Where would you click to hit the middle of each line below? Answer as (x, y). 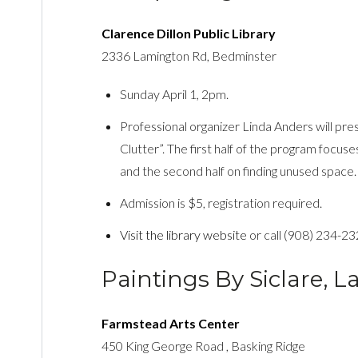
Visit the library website (184, 234)
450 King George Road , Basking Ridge (203, 345)
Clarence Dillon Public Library (188, 33)
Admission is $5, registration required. (221, 202)
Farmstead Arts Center (170, 323)
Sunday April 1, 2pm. (175, 93)
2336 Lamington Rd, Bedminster (189, 55)
